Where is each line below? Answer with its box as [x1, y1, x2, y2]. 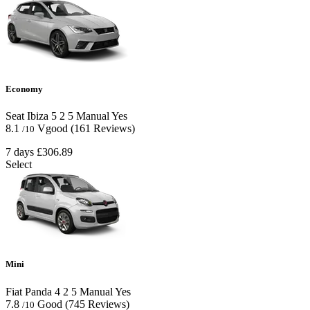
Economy [6, 84, 43, 95]
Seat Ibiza [6, 110, 48, 122]
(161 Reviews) [71, 122, 135, 135]
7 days [6, 146, 34, 158]
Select [6, 158, 32, 171]
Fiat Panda [6, 285, 52, 298]
